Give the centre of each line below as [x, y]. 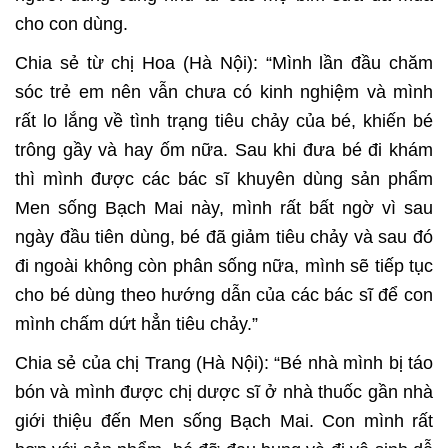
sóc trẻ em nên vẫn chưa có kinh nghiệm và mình [224, 92]
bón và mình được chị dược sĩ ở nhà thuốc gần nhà [224, 392]
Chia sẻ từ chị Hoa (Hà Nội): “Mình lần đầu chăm [224, 63]
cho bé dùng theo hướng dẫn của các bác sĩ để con [224, 295]
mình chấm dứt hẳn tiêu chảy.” [136, 324]
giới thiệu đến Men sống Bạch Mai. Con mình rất [224, 421]
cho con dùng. [71, 24]
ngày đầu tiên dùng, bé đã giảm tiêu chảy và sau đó [224, 237]
